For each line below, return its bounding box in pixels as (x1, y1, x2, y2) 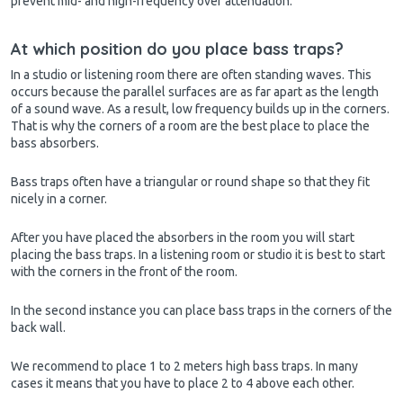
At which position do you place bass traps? (11, 39, 344, 60)
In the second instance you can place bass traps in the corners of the (11, 303, 392, 318)
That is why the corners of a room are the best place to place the (11, 119, 370, 134)
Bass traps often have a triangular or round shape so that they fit (11, 175, 370, 190)
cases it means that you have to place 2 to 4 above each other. (11, 376, 354, 391)
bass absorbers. (11, 136, 99, 151)
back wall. (11, 320, 66, 336)
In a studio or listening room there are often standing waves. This (11, 67, 372, 83)
